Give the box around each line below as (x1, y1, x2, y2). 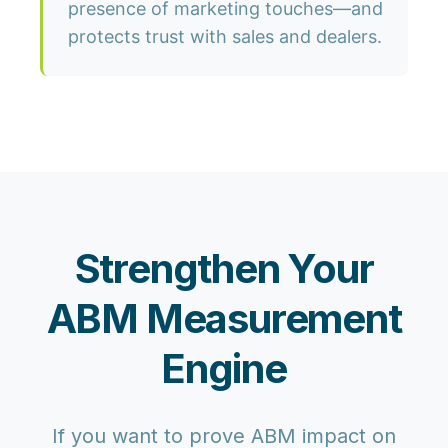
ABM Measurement (46, 294, 402, 344)
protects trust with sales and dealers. (68, 26, 382, 48)
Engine (161, 344, 287, 394)
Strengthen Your (74, 244, 374, 294)
